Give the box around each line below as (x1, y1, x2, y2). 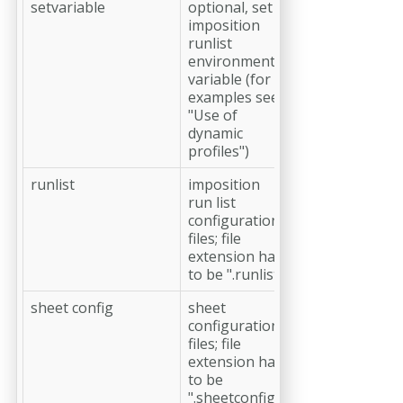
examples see (188, 86, 279, 107)
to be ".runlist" (188, 264, 284, 284)
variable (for (188, 68, 271, 89)
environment (188, 50, 275, 71)
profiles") (188, 140, 249, 161)
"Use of (188, 104, 237, 125)
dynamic (188, 122, 243, 143)
